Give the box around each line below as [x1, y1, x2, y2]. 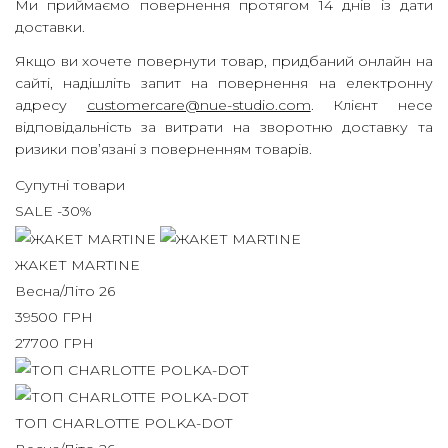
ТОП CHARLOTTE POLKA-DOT [15, 414, 232, 433]
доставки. [15, 18, 89, 37]
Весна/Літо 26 [15, 281, 115, 300]
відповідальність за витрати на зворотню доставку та [15, 118, 433, 137]
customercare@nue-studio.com [86, 96, 311, 115]
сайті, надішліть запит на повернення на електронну [15, 74, 433, 93]
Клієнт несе [313, 96, 434, 115]
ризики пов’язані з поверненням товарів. [15, 140, 312, 159]
